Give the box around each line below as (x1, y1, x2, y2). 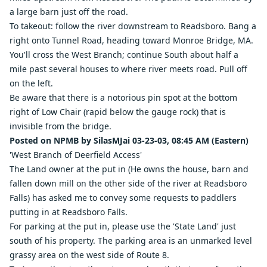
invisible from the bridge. (10, 120, 111, 132)
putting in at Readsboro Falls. (10, 206, 128, 218)
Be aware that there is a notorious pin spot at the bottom (10, 92, 237, 103)
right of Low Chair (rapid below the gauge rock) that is (10, 106, 226, 117)
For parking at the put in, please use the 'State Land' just (10, 221, 236, 232)
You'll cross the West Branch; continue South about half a (10, 49, 238, 60)
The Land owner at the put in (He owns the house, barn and (10, 163, 249, 175)
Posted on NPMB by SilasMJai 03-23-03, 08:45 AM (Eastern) (10, 135, 249, 146)
